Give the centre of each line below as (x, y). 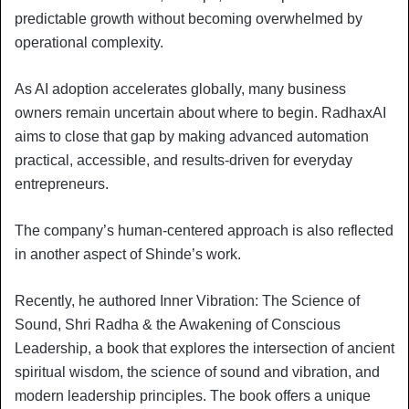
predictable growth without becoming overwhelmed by (189, 18)
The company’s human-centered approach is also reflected (204, 230)
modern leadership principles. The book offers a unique (193, 395)
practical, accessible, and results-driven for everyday (184, 160)
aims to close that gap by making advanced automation (192, 136)
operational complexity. (89, 42)
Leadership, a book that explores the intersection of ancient (204, 348)
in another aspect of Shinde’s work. (128, 254)
